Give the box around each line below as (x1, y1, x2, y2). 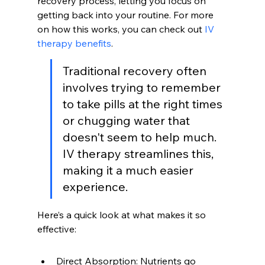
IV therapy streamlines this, (62, 146, 216, 161)
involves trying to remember (62, 80, 224, 95)
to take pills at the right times (62, 96, 225, 111)
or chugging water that (62, 113, 193, 128)
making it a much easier (62, 163, 196, 177)
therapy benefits (37, 37, 111, 49)
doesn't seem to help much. (62, 130, 219, 144)
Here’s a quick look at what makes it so (37, 209, 208, 221)
